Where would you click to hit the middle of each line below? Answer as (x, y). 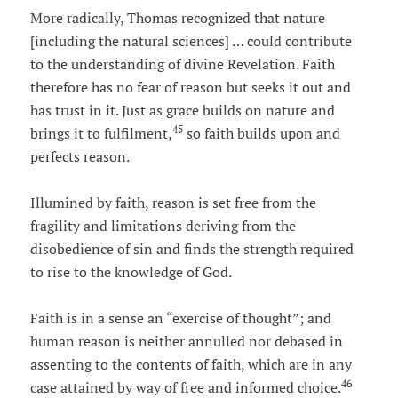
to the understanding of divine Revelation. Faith (182, 64)
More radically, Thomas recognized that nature (177, 18)
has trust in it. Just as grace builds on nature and (182, 111)
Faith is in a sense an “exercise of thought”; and (180, 318)
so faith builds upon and (261, 134)
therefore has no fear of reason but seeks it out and (190, 88)
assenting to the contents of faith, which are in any (191, 365)
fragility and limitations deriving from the (163, 226)
